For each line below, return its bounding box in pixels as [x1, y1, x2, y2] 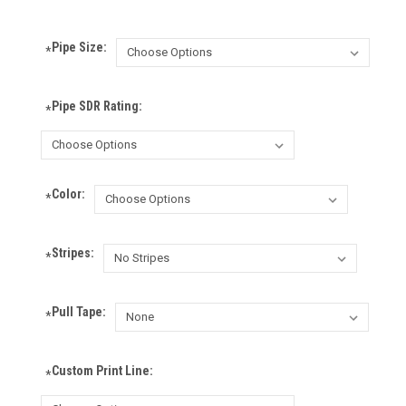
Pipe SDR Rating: [51, 98, 142, 113]
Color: [51, 186, 85, 201]
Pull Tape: [51, 304, 106, 319]
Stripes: [51, 245, 94, 260]
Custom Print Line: [51, 362, 153, 378]
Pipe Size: [51, 39, 107, 54]
